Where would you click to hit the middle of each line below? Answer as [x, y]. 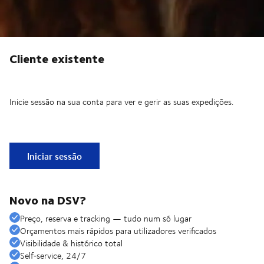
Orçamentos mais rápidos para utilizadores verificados [118, 231]
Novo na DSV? [48, 200]
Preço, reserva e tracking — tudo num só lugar [106, 219]
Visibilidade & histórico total [71, 243]
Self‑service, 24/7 [53, 256]
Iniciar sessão [55, 156]
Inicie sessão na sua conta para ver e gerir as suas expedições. [121, 102]
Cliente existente [57, 58]
